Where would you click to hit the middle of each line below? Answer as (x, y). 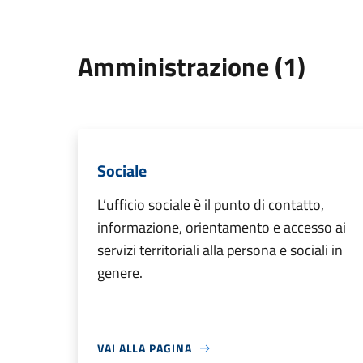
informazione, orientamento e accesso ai (222, 228)
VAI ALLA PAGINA (145, 348)
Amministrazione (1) (192, 67)
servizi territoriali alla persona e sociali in (220, 250)
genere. (120, 273)
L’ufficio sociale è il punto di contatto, (211, 205)
